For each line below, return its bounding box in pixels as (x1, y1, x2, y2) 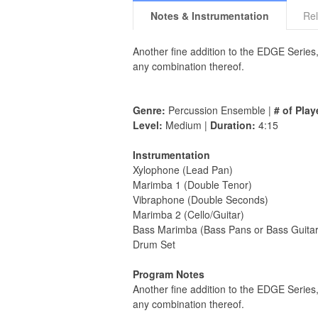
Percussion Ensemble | (165, 103, 274, 117)
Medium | (163, 118, 210, 132)
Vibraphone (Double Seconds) (133, 192, 268, 207)
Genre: (133, 103, 165, 117)
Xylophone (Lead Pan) (133, 163, 233, 177)
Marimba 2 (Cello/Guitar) (133, 207, 244, 221)
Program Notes (133, 267, 204, 281)
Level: (133, 118, 163, 132)
